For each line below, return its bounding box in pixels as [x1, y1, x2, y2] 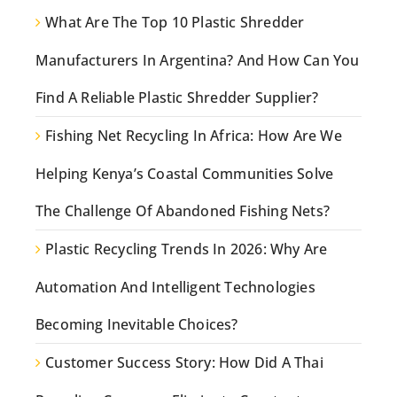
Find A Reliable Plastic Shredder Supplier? [35, 88, 319, 107]
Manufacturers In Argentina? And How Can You [35, 51, 360, 70]
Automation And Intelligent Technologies [35, 277, 315, 297]
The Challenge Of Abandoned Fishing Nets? [35, 201, 331, 221]
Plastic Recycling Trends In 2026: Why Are [45, 239, 328, 259]
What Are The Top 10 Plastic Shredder [45, 12, 305, 32]
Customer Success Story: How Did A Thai [45, 353, 323, 372]
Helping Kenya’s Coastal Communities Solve [35, 164, 334, 183]
